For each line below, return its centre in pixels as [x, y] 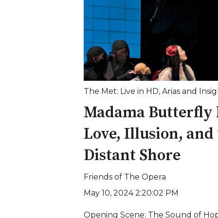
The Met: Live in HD [121, 91]
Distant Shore [132, 156]
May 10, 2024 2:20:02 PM [131, 193]
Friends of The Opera [125, 177]
